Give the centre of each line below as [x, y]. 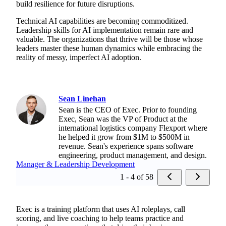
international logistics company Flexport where [133, 128]
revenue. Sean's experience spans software [126, 146]
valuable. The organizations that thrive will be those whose [109, 39]
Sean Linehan [82, 98]
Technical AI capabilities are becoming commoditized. [102, 21]
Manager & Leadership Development [75, 164]
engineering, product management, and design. [133, 155]
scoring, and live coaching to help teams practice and [100, 218]
